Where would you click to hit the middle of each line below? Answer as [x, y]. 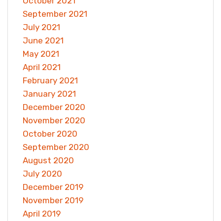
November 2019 [53, 201]
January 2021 [49, 94]
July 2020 [42, 174]
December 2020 [54, 107]
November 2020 [54, 121]
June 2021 [43, 41]
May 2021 [41, 54]
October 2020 [50, 134]
